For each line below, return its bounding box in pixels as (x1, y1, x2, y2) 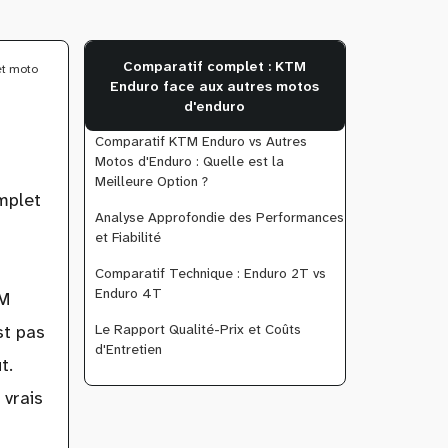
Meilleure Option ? (94, 172, 208, 191)
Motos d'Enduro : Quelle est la (94, 152, 284, 171)
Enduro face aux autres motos (110, 77, 320, 96)
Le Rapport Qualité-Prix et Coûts (94, 320, 301, 339)
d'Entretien (94, 340, 162, 359)
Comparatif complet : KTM (123, 57, 307, 76)
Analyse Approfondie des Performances (94, 208, 344, 227)
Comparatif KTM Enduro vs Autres (94, 132, 307, 151)
